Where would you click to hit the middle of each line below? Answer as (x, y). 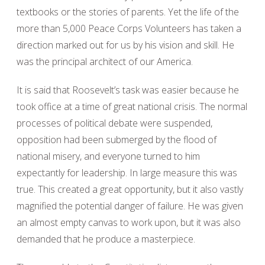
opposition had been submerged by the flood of (117, 140)
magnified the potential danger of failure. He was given (130, 206)
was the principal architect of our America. (105, 62)
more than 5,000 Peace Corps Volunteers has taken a (129, 28)
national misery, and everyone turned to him (108, 156)
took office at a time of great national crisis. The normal (132, 106)
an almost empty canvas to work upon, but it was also (129, 222)
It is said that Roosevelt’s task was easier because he (128, 90)
